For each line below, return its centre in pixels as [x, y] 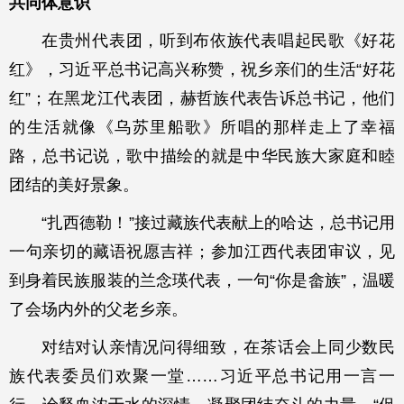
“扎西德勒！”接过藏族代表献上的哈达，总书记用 [218, 222]
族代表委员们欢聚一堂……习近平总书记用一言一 [202, 376]
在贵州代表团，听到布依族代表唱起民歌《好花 [218, 40]
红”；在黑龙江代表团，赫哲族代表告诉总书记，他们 [202, 98]
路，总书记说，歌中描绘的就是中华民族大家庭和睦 [202, 156]
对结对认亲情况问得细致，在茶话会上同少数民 [218, 347]
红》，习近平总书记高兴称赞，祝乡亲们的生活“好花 [202, 69]
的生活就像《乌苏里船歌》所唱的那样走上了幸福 [202, 127]
